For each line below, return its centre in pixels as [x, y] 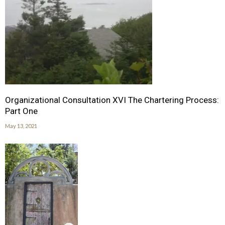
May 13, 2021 [21, 126]
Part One [21, 111]
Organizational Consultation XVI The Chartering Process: [112, 100]
